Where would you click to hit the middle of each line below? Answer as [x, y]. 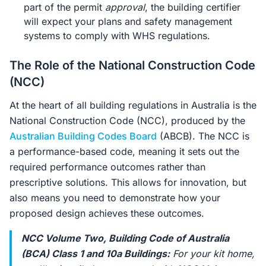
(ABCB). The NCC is [203, 136]
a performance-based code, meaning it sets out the [124, 151]
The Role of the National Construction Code [132, 65]
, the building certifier [193, 7]
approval [125, 7]
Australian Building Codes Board [83, 136]
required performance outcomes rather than [107, 167]
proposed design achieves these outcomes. [107, 213]
